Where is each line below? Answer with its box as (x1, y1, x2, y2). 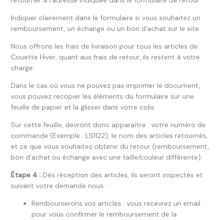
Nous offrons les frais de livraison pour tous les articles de (10, 42, 198, 51)
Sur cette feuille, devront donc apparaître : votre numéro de (10, 120, 206, 129)
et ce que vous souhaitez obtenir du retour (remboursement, (10, 142, 209, 151)
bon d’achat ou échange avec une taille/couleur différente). (10, 153, 202, 162)
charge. (10, 63, 34, 72)
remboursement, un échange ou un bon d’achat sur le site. (10, 24, 200, 33)
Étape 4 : (10, 170, 41, 179)
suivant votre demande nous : (10, 181, 107, 190)
